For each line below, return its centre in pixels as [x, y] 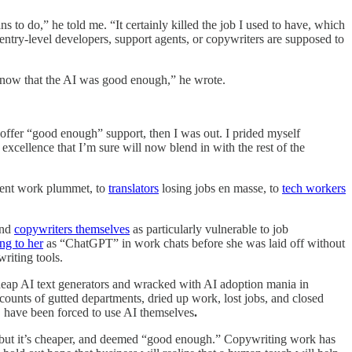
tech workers [314, 188]
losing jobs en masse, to [220, 188]
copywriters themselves [72, 229]
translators [134, 188]
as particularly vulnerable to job [209, 229]
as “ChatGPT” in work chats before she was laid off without [194, 243]
